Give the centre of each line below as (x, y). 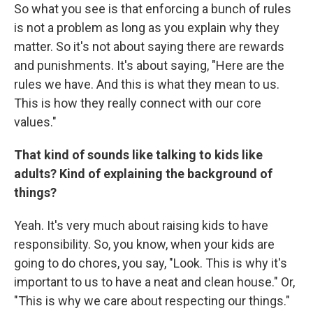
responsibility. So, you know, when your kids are (144, 244)
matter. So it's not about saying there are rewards (149, 46)
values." (35, 122)
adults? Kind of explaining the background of (143, 174)
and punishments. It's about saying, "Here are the (149, 65)
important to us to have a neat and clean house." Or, (154, 282)
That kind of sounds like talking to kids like (138, 155)
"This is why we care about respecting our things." (152, 301)
